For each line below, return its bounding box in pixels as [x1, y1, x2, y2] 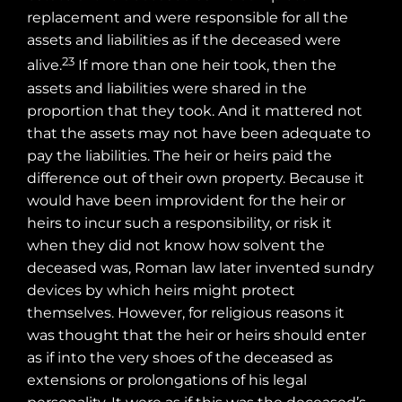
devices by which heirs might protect [27, 281, 295, 299]
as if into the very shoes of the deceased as [27, 348, 333, 366]
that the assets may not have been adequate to [27, 124, 371, 142]
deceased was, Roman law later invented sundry [27, 258, 374, 276]
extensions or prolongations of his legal [27, 371, 307, 389]
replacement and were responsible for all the [27, 9, 348, 27]
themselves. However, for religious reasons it [27, 303, 345, 321]
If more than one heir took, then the [74, 57, 336, 74]
